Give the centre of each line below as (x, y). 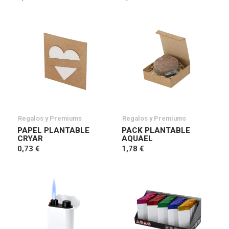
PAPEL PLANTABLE (53, 130)
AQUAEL (137, 139)
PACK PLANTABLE (156, 130)
